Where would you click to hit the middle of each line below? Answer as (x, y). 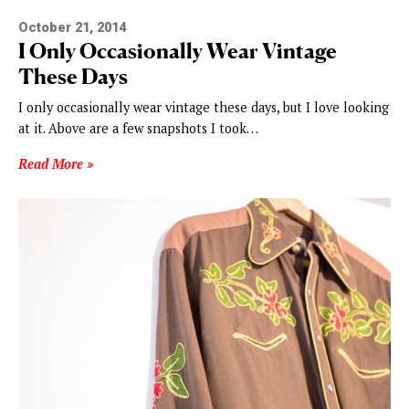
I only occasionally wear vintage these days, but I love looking (204, 107)
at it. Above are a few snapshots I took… (138, 128)
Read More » (56, 163)
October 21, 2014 (72, 27)
